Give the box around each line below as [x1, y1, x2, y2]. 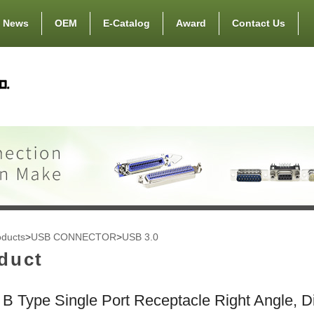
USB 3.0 [121, 231, 158, 243]
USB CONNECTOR [30, 231, 116, 243]
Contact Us [231, 18, 285, 29]
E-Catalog [102, 18, 150, 29]
